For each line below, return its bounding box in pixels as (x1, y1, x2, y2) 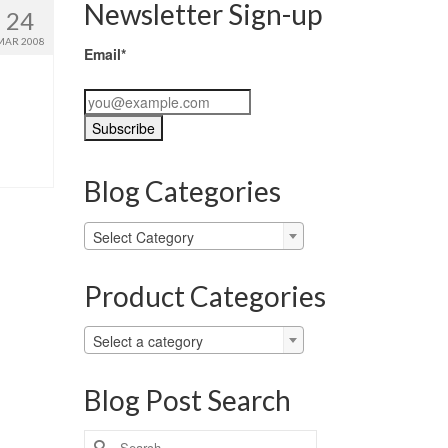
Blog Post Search (83, 382, 291, 417)
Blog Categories (83, 174, 281, 209)
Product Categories (83, 278, 326, 313)
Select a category (92, 330, 203, 351)
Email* (83, 44, 126, 65)
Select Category (92, 226, 194, 247)
